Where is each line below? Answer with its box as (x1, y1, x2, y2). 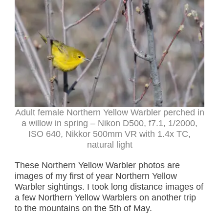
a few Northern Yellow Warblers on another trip (15, 193, 196, 203)
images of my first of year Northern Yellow (15, 171, 177, 181)
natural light (87, 140, 132, 150)
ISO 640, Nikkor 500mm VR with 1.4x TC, (28, 129, 191, 139)
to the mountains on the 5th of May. (15, 203, 152, 214)
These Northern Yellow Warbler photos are (15, 160, 180, 171)
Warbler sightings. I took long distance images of (15, 182, 203, 192)
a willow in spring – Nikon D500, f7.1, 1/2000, (22, 118, 197, 129)
